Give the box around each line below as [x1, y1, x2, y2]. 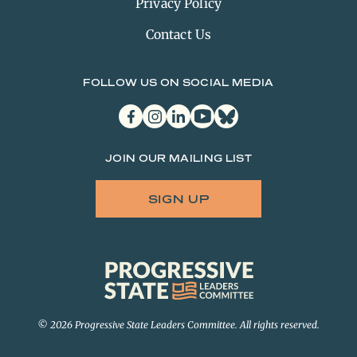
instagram [142, 104, 190, 117]
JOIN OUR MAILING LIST [104, 152, 253, 164]
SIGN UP [147, 192, 210, 206]
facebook [118, 104, 164, 117]
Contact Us [145, 26, 212, 42]
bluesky [214, 104, 253, 117]
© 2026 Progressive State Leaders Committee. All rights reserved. [37, 319, 320, 331]
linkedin [166, 104, 206, 117]
